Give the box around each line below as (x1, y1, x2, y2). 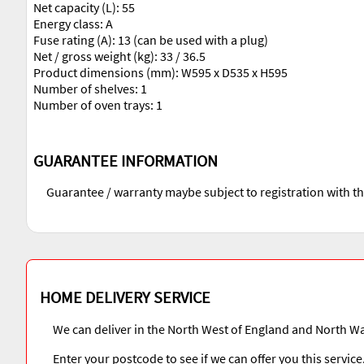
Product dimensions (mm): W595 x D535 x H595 (33, 64, 288, 81)
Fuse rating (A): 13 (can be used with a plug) (33, 32, 268, 49)
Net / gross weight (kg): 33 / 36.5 (33, 48, 206, 65)
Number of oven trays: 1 (33, 97, 162, 114)
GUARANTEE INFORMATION (33, 149, 218, 171)
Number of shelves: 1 (33, 80, 147, 97)
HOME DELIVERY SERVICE (40, 286, 210, 307)
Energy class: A (33, 15, 113, 32)
